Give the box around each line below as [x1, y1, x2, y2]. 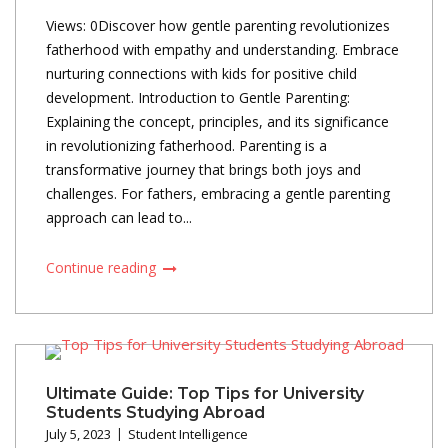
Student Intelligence [128, 424, 248, 443]
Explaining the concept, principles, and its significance [46, 111, 389, 131]
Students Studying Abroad [46, 402, 265, 422]
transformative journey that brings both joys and [46, 159, 361, 179]
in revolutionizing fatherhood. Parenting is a [46, 135, 327, 155]
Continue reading [46, 257, 160, 277]
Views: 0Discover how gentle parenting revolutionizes [46, 15, 390, 35]
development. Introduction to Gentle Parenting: [46, 87, 350, 107]
